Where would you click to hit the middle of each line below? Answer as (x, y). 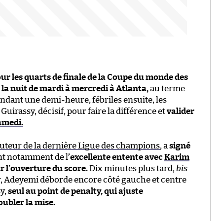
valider (181, 111)
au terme (167, 88)
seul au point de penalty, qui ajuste (75, 191)
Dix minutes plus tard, (132, 168)
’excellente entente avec (116, 157)
